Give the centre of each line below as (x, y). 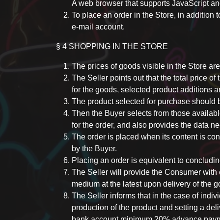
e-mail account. (98, 27)
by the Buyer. (94, 149)
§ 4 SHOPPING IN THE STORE (112, 46)
